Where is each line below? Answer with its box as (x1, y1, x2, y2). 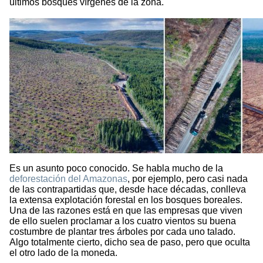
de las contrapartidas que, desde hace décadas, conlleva (9, 184, 246, 195)
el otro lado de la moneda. (9, 248, 117, 258)
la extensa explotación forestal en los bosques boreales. (9, 195, 242, 205)
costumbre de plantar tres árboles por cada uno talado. (9, 227, 235, 237)
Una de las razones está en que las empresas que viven (9, 205, 242, 216)
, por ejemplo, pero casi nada (127, 174, 248, 184)
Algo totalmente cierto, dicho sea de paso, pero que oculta (9, 237, 250, 248)
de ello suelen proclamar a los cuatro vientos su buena (9, 216, 236, 227)
